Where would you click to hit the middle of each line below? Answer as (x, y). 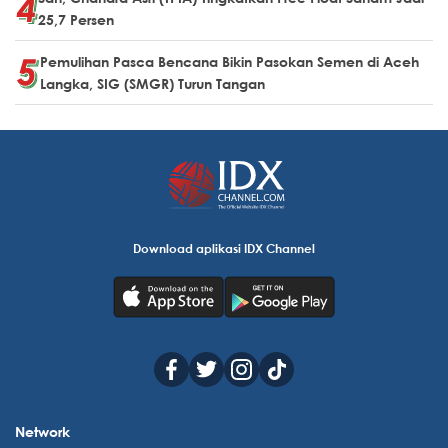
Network (42, 431)
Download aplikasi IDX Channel (224, 248)
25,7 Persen (76, 19)
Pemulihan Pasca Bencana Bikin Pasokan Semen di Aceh (229, 61)
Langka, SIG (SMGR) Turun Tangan (152, 83)
